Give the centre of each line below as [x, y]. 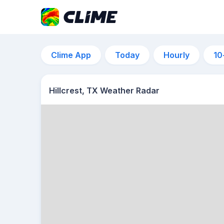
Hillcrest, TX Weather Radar [104, 90]
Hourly [176, 55]
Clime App [71, 55]
